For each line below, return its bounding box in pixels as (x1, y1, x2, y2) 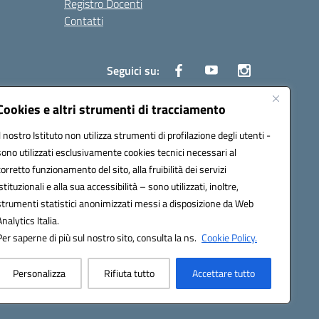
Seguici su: (107, 62, 159, 79)
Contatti (64, 12, 103, 29)
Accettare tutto (192, 266, 256, 281)
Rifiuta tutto (103, 266, 155, 281)
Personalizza (12, 266, 66, 281)
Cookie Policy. (202, 230, 257, 245)
